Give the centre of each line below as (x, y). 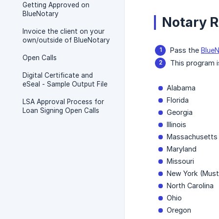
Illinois (176, 125)
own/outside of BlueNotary (66, 40)
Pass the (186, 50)
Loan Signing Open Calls (61, 110)
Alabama (181, 88)
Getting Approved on (56, 5)
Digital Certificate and (58, 75)
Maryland (182, 149)
